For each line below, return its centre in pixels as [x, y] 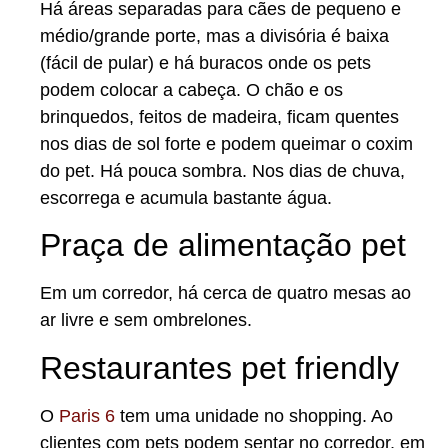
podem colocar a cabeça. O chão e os [191, 89]
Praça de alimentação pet [223, 245]
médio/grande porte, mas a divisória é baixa [214, 35]
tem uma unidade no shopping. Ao [254, 415]
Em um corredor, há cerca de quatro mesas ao [225, 293]
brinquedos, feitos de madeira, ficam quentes [219, 116]
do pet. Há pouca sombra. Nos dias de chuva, [222, 170]
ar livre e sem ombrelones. [146, 320]
